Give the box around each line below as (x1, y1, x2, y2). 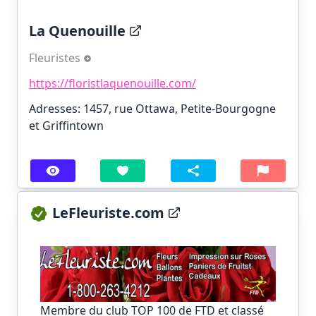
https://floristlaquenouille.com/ (29, 75, 196, 91)
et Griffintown (29, 117, 104, 133)
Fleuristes (29, 49, 83, 66)
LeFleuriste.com (52, 202, 164, 222)
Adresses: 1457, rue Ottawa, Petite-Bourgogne (29, 100, 276, 116)
